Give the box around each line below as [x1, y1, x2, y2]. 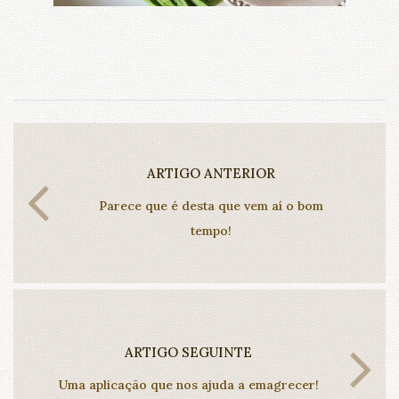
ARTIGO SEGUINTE [125, 344, 252, 362]
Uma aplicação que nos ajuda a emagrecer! [58, 377, 319, 394]
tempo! [190, 223, 232, 240]
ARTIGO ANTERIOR [146, 165, 275, 183]
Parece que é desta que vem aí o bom [98, 198, 323, 215]
